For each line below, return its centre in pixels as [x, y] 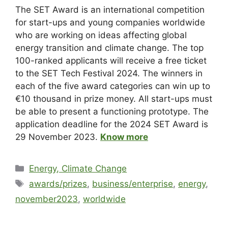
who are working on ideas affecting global [101, 35]
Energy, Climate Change [78, 168]
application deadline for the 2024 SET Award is [112, 124]
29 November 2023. [58, 137]
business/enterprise [133, 183]
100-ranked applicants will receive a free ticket [111, 60]
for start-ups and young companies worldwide [110, 22]
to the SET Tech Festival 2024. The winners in [109, 73]
